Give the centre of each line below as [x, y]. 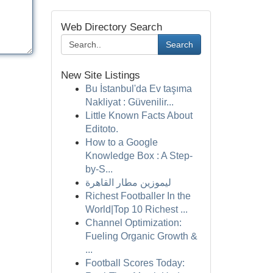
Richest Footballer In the [138, 196]
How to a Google [121, 142]
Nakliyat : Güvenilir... [129, 102]
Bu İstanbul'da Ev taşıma [138, 89]
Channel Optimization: [133, 223]
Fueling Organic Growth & [141, 236]
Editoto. [101, 129]
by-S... [99, 169]
